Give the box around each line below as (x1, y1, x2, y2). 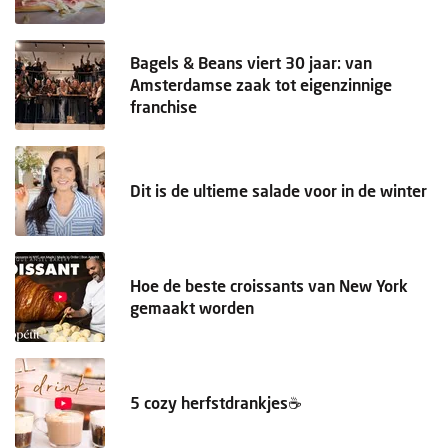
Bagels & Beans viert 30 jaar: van (130, 52, 372, 72)
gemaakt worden (130, 297, 254, 317)
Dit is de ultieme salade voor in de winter (130, 180, 427, 200)
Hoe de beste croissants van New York (130, 275, 408, 295)
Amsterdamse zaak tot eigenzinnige (130, 74, 392, 94)
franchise (130, 96, 197, 116)
